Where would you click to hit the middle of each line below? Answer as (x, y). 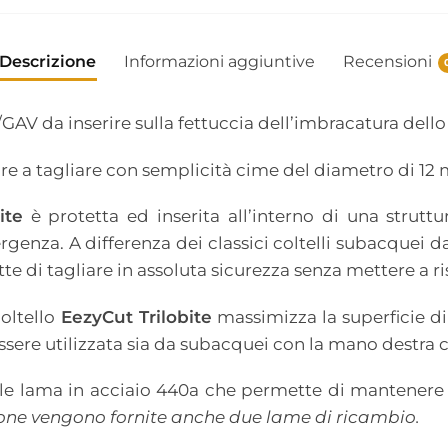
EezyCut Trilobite (136, 316)
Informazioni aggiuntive (219, 62)
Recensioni (387, 62)
